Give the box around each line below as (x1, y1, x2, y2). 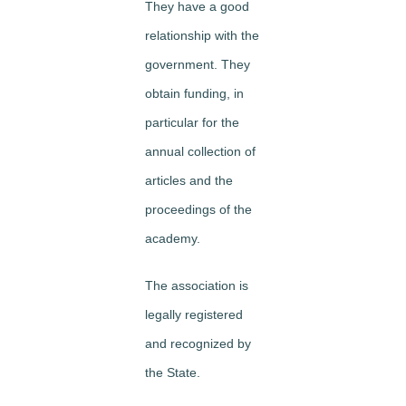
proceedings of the (145, 202, 252, 217)
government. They (145, 57, 250, 72)
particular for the (145, 115, 239, 130)
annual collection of (145, 144, 256, 159)
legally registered (145, 307, 243, 322)
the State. (145, 365, 200, 380)
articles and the (145, 173, 233, 188)
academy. (145, 231, 200, 246)
